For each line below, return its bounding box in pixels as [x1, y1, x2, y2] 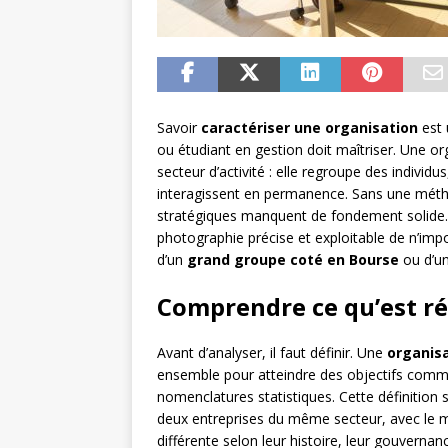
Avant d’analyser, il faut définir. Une [157, 343, 387, 363]
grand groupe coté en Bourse [187, 250, 399, 270]
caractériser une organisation [201, 118, 418, 138]
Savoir [157, 118, 201, 138]
